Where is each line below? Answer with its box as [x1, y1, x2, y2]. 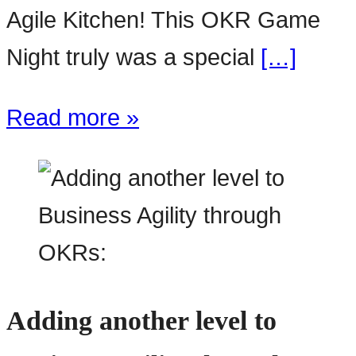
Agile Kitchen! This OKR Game [6, 7, 320, 33]
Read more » [6, 105, 139, 131]
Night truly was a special [6, 44, 261, 71]
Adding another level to [6, 306, 277, 336]
